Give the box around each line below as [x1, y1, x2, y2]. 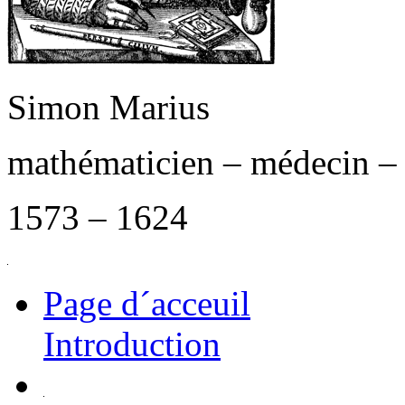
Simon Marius [7, 88, 210, 127]
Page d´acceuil [43, 284, 250, 323]
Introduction [43, 325, 221, 363]
